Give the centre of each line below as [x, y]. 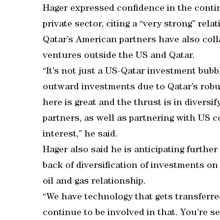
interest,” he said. [80, 135]
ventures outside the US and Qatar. [119, 56]
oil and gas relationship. [94, 182]
